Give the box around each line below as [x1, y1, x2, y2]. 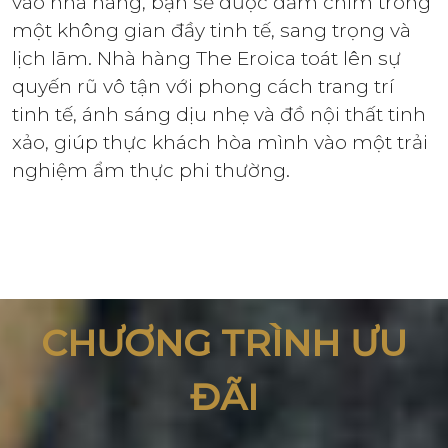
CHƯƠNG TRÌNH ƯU [41, 320, 407, 365]
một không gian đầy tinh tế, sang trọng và [12, 19, 411, 43]
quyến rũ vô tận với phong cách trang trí [12, 75, 394, 99]
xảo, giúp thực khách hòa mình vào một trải [12, 131, 428, 155]
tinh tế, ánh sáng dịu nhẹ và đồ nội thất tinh [12, 103, 426, 127]
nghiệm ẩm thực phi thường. [12, 159, 290, 183]
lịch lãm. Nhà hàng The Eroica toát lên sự [12, 47, 401, 71]
